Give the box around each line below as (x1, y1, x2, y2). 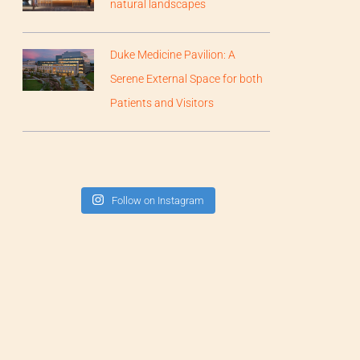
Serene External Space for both (110, 72, 264, 85)
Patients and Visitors (110, 96, 215, 109)
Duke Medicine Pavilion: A (110, 47, 236, 61)
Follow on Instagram (111, 194, 204, 207)
